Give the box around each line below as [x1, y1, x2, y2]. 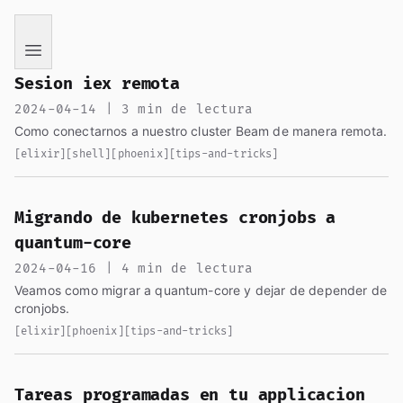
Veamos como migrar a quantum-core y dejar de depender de [14, 282, 387, 298]
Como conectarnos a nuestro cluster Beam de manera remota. [14, 123, 388, 139]
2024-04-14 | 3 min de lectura [14, 102, 254, 117]
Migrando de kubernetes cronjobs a [14, 208, 336, 228]
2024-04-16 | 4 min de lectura [14, 261, 254, 276]
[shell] [66, 148, 112, 161]
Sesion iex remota [14, 74, 180, 94]
